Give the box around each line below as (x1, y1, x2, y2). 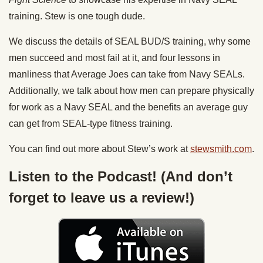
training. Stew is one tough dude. (9, 11, 145, 21)
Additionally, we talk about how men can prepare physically (9, 86, 254, 96)
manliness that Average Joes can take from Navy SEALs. (9, 69, 245, 79)
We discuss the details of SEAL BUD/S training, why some (9, 36, 251, 46)
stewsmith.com (190, 144, 252, 154)
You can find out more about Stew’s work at (9, 144, 190, 154)
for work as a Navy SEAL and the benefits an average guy (9, 102, 248, 112)
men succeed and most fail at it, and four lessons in (9, 53, 220, 63)
